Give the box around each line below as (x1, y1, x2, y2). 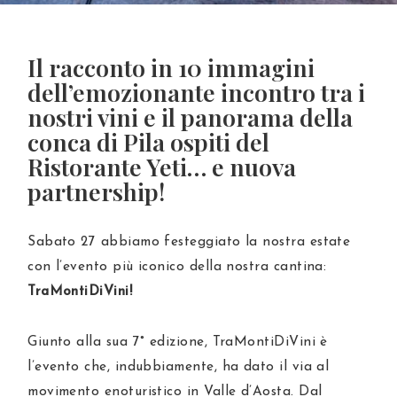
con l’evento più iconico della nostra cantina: (27, 260, 327, 275)
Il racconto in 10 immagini (27, 51, 315, 84)
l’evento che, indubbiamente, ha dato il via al (27, 359, 330, 374)
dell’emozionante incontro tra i (27, 76, 366, 109)
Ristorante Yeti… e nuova (27, 151, 297, 183)
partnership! (27, 175, 166, 208)
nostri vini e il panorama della (27, 101, 354, 134)
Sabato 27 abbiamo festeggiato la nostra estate (27, 235, 351, 250)
